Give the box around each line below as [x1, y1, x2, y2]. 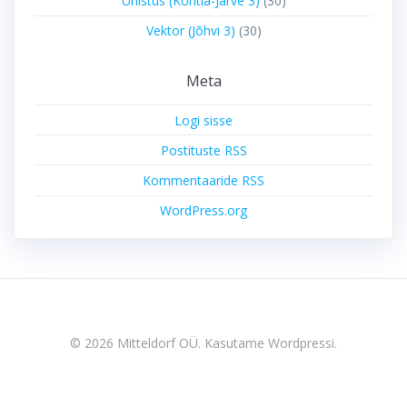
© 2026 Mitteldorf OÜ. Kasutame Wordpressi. [70, 334, 337, 352]
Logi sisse [174, 111, 233, 129]
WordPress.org [160, 202, 247, 220]
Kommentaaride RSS [143, 171, 264, 189]
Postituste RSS [160, 141, 247, 159]
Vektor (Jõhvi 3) [145, 22, 235, 40]
